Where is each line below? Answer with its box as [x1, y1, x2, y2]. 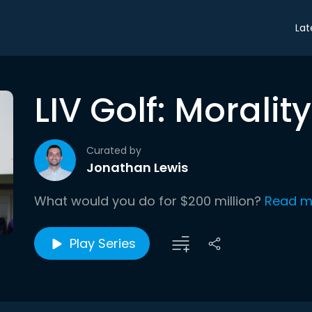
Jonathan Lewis [86, 159, 188, 176]
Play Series [70, 235, 136, 252]
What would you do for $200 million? [34, 192, 261, 210]
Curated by [86, 143, 141, 157]
